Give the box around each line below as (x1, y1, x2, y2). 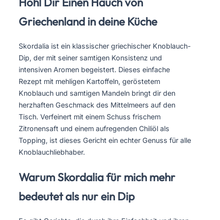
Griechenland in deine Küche (19, 14, 157, 29)
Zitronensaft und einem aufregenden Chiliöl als (19, 124, 169, 133)
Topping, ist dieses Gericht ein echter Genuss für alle (19, 136, 191, 145)
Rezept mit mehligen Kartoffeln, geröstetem (19, 77, 160, 86)
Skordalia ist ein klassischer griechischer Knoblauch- (19, 42, 191, 51)
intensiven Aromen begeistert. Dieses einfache (19, 65, 170, 74)
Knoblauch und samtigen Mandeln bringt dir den (19, 89, 175, 98)
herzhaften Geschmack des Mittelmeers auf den (19, 101, 175, 110)
